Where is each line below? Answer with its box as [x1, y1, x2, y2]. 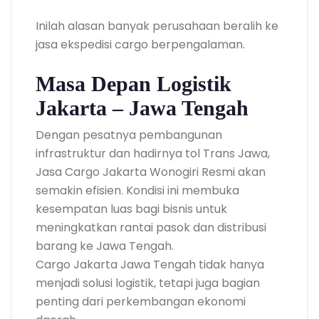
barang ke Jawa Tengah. [36, 237, 174, 254]
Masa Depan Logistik [36, 71, 231, 95]
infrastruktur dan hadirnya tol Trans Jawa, [36, 145, 270, 162]
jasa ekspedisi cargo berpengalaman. [36, 36, 245, 53]
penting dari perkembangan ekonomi [36, 293, 246, 310]
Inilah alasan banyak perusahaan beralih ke [36, 17, 278, 34]
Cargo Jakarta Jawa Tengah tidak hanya [36, 256, 264, 273]
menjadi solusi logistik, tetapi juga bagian [36, 274, 260, 291]
